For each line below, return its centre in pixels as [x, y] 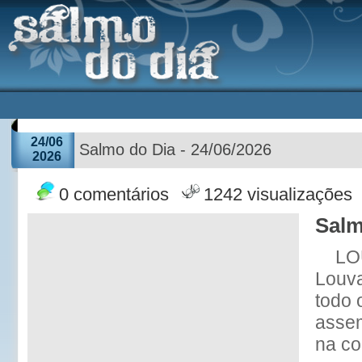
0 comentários [114, 195]
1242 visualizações [278, 195]
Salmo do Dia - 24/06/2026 [175, 149]
